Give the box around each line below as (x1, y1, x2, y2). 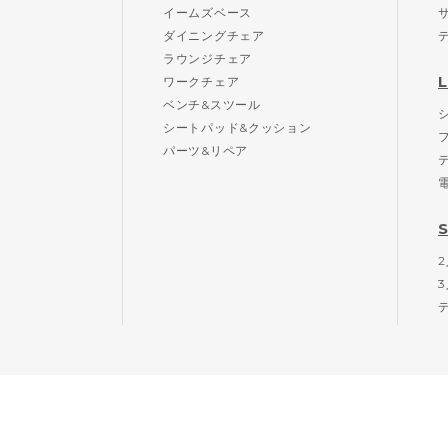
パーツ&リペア (163, 143, 248, 158)
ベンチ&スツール (163, 97, 261, 112)
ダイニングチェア (163, 28, 265, 43)
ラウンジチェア (163, 51, 252, 66)
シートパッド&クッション (163, 120, 312, 135)
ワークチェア (163, 74, 240, 89)
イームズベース (163, 5, 252, 20)
